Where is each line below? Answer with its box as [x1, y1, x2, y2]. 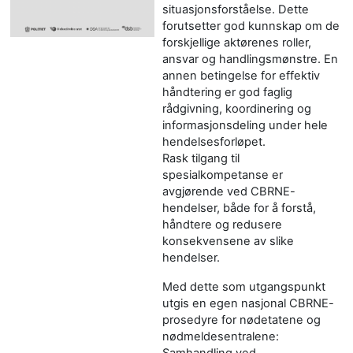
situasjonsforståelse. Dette [162, 2, 309, 17]
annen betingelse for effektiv [162, 68, 320, 83]
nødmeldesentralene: [162, 329, 279, 344]
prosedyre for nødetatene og [162, 312, 321, 327]
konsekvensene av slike [162, 233, 294, 248]
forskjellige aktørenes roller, [162, 35, 311, 50]
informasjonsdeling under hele [162, 117, 328, 132]
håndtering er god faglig [162, 84, 292, 99]
